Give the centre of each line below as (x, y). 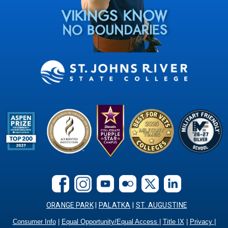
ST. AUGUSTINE (161, 205)
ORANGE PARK (70, 205)
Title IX (173, 222)
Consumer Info (34, 222)
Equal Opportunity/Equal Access (110, 222)
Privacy (202, 222)
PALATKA (115, 205)
